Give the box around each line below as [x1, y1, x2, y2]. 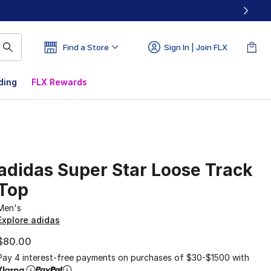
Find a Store [63, 42, 109, 52]
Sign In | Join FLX [164, 42, 227, 52]
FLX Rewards [31, 77, 87, 87]
